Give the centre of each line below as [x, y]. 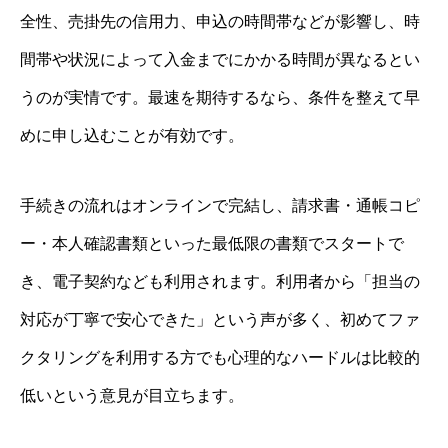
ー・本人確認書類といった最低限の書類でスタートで [212, 243]
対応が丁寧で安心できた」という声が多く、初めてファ [220, 319]
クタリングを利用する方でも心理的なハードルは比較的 [220, 357]
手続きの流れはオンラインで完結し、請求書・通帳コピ [220, 205]
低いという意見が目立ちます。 [132, 395]
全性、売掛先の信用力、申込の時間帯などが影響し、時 [220, 21]
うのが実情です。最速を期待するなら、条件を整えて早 [220, 97]
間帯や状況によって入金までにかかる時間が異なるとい [220, 59]
